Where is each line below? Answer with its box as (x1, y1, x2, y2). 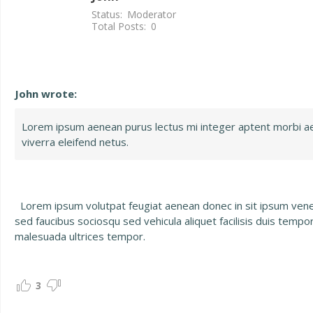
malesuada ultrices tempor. (15, 229, 145, 243)
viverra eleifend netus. (22, 135, 129, 149)
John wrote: (15, 87, 77, 101)
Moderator (127, 7, 176, 21)
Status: (92, 7, 122, 21)
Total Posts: (92, 19, 146, 33)
